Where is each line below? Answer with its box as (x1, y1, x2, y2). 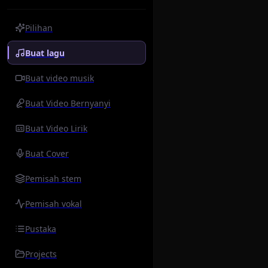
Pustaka (25, 223, 56, 234)
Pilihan (25, 22, 53, 33)
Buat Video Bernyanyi (25, 97, 111, 109)
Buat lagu (25, 47, 65, 59)
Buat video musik (25, 72, 94, 84)
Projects (25, 248, 57, 260)
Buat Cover (25, 147, 69, 159)
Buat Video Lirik (25, 122, 87, 134)
